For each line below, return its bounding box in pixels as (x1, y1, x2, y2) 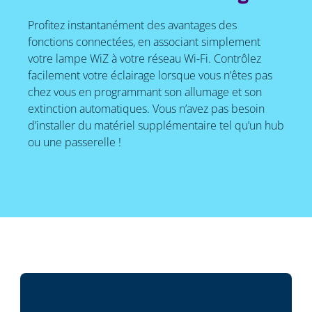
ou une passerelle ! (27, 134, 121, 150)
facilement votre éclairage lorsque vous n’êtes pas (27, 68, 272, 84)
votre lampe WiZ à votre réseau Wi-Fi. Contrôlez (27, 51, 261, 67)
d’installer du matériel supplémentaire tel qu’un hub (27, 118, 284, 134)
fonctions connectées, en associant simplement (27, 34, 260, 50)
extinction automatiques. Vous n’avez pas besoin (27, 101, 265, 117)
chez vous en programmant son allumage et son (27, 84, 262, 100)
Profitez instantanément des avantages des (27, 17, 237, 33)
